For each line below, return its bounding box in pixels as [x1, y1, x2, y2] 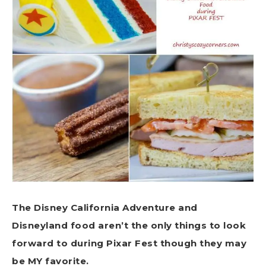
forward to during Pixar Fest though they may [12, 237, 246, 249]
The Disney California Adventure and [12, 202, 198, 214]
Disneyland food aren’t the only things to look [12, 220, 246, 232]
